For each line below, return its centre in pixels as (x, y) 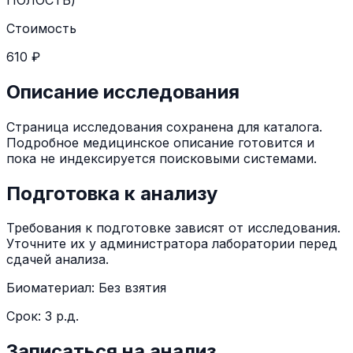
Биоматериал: (52, 288)
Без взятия (132, 288)
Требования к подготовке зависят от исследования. (173, 228)
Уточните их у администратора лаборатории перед (172, 244)
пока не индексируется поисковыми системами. (162, 158)
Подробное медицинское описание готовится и (160, 142)
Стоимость (41, 28)
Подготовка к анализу (112, 193)
